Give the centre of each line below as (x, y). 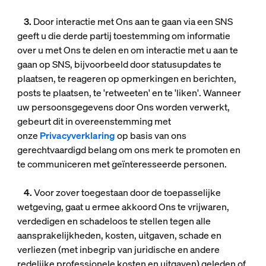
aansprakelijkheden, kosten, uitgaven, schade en (119, 235)
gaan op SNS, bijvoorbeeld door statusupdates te (119, 64)
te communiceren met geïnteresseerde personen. (122, 164)
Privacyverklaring (77, 135)
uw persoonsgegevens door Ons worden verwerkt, (123, 107)
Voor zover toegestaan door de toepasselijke (127, 192)
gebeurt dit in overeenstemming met (94, 121)
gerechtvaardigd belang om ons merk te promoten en (129, 150)
